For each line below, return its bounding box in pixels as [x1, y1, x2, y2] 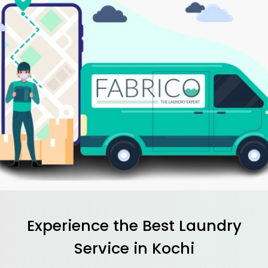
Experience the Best [26, 214, 179, 236]
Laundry [178, 214, 242, 236]
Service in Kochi [74, 237, 194, 259]
